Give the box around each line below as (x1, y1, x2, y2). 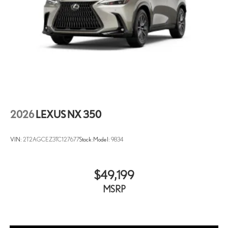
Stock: (79, 136, 93, 143)
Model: (93, 136, 111, 143)
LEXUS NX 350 (36, 108, 101, 121)
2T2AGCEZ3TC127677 (23, 136, 79, 143)
